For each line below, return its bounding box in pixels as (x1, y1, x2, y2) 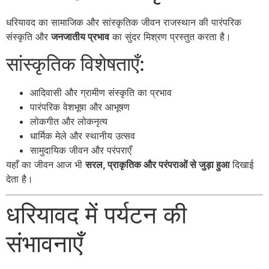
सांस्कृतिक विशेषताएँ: (6, 52, 145, 76)
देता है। (6, 172, 33, 185)
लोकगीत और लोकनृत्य (30, 115, 107, 127)
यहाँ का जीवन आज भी (6, 158, 85, 171)
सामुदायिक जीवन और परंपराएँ (30, 144, 131, 156)
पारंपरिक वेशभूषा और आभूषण (30, 100, 130, 113)
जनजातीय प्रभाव (51, 31, 109, 43)
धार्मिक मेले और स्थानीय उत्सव (30, 129, 135, 142)
